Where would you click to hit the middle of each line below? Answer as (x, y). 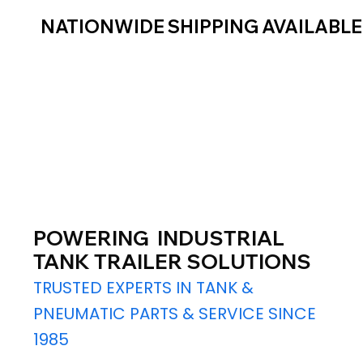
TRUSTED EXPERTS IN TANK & (143, 288)
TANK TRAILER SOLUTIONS (172, 262)
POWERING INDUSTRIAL (158, 238)
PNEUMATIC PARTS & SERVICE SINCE (174, 314)
